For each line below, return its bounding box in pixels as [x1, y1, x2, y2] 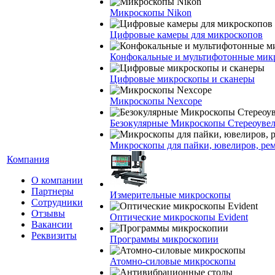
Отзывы [31, 208, 65, 219]
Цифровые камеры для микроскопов [110, 29, 263, 40]
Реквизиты [31, 230, 77, 241]
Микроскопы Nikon [110, 7, 192, 18]
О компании [31, 175, 83, 185]
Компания [7, 154, 49, 165]
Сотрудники [31, 197, 83, 207]
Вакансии [31, 219, 72, 230]
